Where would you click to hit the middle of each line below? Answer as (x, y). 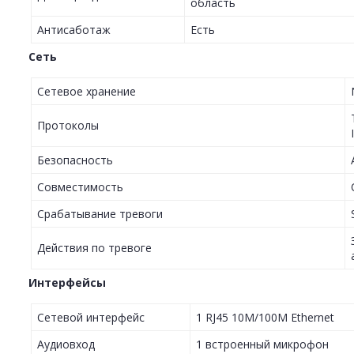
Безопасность (75, 160)
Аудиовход (66, 345)
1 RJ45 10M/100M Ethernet (265, 318)
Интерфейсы (67, 283)
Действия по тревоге (94, 248)
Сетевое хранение (87, 92)
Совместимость (80, 187)
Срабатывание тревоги (100, 214)
